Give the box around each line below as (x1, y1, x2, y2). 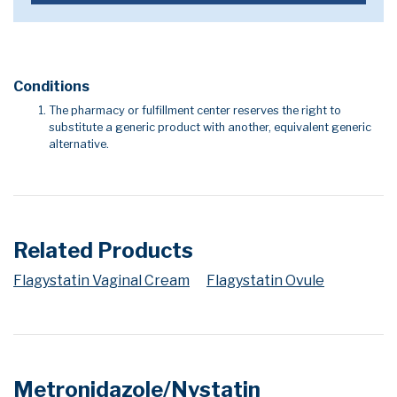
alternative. (49, 137, 109, 151)
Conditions (13, 78, 90, 95)
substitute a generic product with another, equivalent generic (49, 121, 371, 134)
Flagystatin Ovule (206, 272, 324, 289)
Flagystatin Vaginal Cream (13, 272, 190, 289)
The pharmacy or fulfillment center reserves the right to (49, 104, 341, 117)
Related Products (13, 237, 193, 263)
